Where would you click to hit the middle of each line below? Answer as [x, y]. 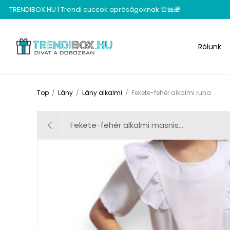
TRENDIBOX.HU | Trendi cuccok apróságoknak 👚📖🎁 [95, 9]
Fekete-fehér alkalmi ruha [171, 93]
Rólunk [210, 46]
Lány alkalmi [102, 93]
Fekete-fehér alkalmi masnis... [127, 125]
